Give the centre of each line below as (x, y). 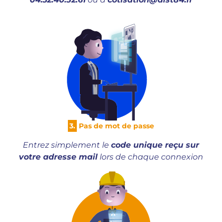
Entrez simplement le (67, 145)
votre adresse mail (58, 157)
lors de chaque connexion (150, 157)
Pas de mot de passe (115, 126)
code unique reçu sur (155, 145)
